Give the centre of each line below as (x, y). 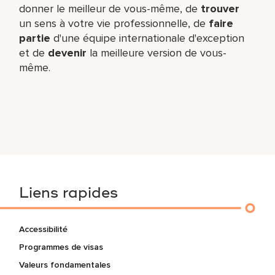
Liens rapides (69, 194)
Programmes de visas (61, 247)
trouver (220, 8)
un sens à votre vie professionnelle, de (114, 23)
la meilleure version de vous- (157, 52)
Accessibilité (44, 229)
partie (35, 38)
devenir (68, 52)
